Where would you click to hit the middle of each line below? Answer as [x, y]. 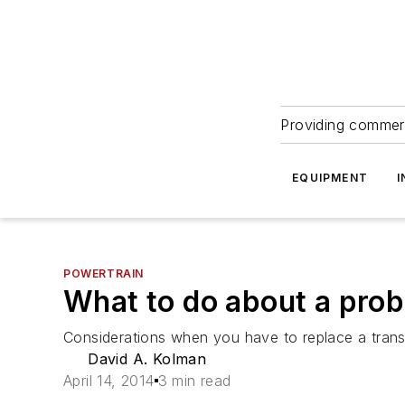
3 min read [194, 381]
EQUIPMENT [330, 178]
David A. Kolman [147, 359]
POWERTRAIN [104, 273]
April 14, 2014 [109, 381]
